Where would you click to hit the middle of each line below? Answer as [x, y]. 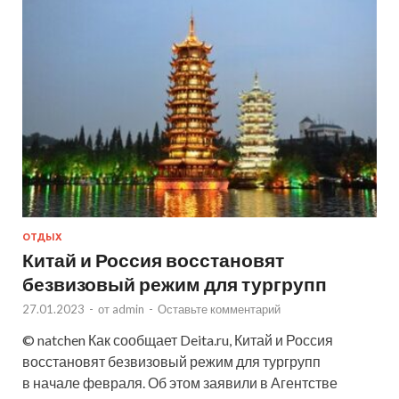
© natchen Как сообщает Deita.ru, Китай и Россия [178, 339]
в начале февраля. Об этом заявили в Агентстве [180, 382]
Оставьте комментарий [219, 309]
